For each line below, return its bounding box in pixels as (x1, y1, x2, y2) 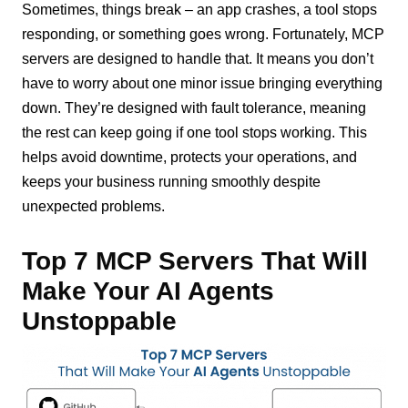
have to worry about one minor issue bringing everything (22, 75, 383, 91)
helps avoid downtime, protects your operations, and (22, 148, 358, 165)
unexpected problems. (22, 198, 166, 214)
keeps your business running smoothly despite (22, 173, 321, 189)
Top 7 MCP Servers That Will (22, 246, 369, 275)
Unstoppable (22, 306, 178, 335)
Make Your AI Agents (22, 276, 275, 305)
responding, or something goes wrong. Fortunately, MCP (22, 25, 385, 42)
